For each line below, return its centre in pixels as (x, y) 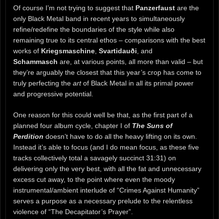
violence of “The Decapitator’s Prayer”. (73, 212)
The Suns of (152, 126)
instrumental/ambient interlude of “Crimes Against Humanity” (106, 190)
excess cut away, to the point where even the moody (94, 180)
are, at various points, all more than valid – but (130, 62)
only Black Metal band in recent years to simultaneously (99, 19)
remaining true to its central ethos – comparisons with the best (109, 40)
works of (27, 51)
